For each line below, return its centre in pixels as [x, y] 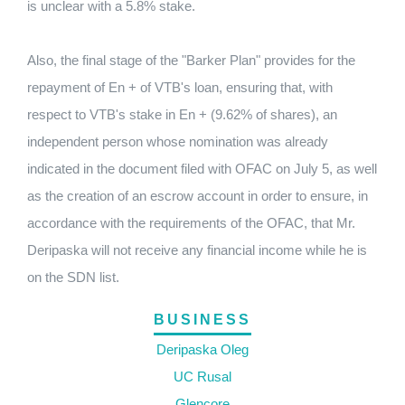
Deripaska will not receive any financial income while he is [197, 250]
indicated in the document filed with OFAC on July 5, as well [202, 169]
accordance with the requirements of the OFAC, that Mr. [191, 223]
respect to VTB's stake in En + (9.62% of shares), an [182, 114]
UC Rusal [202, 377]
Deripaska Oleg [202, 349]
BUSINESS [202, 320]
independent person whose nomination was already [178, 141]
